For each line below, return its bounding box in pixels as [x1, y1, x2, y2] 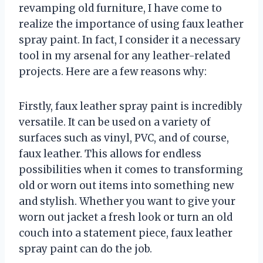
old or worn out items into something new [19, 179, 234, 193]
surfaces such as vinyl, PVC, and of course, [19, 131, 229, 145]
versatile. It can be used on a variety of [19, 116, 211, 129]
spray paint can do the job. [19, 242, 152, 256]
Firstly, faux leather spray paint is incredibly [19, 100, 242, 113]
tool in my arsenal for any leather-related [19, 49, 230, 63]
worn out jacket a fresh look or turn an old [19, 211, 232, 224]
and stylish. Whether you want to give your [19, 195, 235, 208]
